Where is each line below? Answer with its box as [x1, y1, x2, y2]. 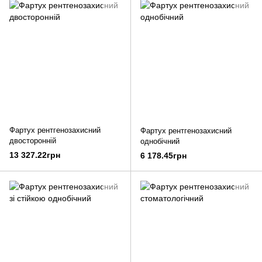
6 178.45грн [140, 151, 187, 161]
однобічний [140, 137, 180, 146]
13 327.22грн [9, 150, 60, 160]
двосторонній [9, 136, 56, 145]
